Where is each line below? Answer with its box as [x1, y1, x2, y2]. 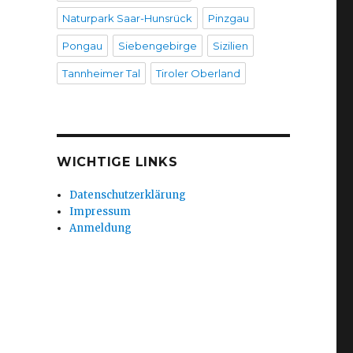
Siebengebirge [117, 39, 197, 52]
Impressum [69, 205, 132, 218]
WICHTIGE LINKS [56, 154, 178, 169]
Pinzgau [207, 12, 249, 24]
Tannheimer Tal [61, 67, 140, 80]
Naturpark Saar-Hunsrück [61, 12, 192, 24]
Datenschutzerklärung [69, 188, 187, 202]
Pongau [61, 39, 102, 52]
